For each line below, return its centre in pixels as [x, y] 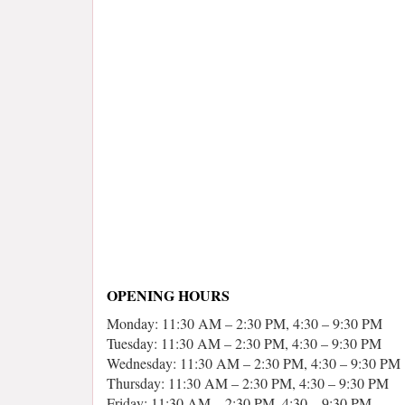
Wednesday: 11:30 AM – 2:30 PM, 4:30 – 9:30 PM [254, 363]
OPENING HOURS [168, 295]
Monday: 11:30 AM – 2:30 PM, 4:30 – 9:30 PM [245, 323]
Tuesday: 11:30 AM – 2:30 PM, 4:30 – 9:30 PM [244, 343]
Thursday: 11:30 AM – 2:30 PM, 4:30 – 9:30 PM [248, 383]
